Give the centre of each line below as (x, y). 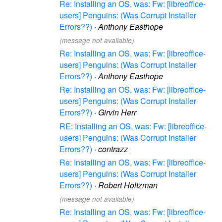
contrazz (113, 149)
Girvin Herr (117, 112)
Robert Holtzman (128, 185)
